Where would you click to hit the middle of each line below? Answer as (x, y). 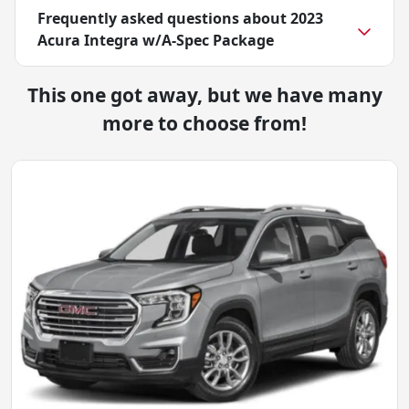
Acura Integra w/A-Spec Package (156, 41)
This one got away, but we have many (204, 95)
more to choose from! (204, 124)
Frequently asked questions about (164, 19)
